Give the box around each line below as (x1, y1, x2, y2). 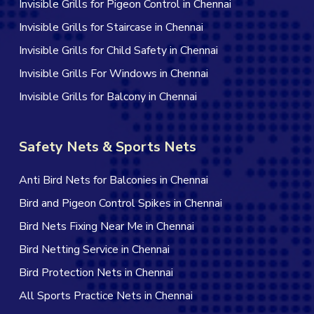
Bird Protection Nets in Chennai (18, 264, 173, 280)
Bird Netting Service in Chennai (18, 241, 170, 257)
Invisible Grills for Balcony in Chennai (18, 88, 197, 104)
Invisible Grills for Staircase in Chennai (18, 19, 203, 35)
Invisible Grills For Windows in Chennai (18, 65, 208, 81)
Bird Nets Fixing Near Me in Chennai (18, 218, 194, 234)
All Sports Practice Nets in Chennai (18, 287, 193, 303)
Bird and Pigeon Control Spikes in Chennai (18, 195, 222, 211)
